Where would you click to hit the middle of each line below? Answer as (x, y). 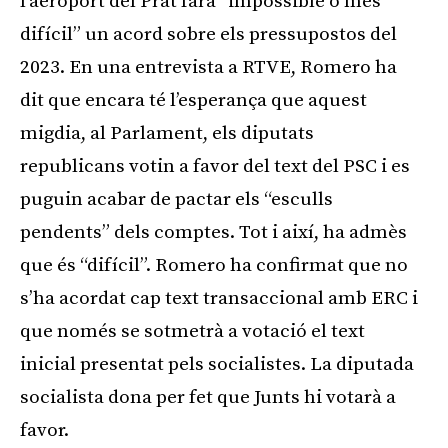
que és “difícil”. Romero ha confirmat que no (214, 265)
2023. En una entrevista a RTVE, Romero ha (208, 67)
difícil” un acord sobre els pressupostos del (208, 34)
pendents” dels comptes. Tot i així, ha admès (213, 232)
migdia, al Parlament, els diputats (167, 133)
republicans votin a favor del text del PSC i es (215, 166)
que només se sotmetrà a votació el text (192, 331)
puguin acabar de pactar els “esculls (176, 199)
